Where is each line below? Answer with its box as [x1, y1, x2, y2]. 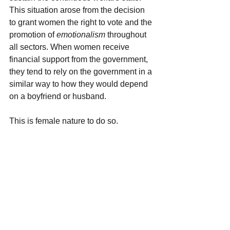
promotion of [9, 30, 56, 39]
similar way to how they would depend [9, 79, 150, 88]
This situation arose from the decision [9, 5, 147, 14]
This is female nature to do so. [9, 116, 118, 125]
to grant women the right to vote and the [9, 17, 154, 27]
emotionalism [56, 30, 107, 39]
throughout [107, 30, 148, 39]
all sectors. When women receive [9, 42, 131, 51]
